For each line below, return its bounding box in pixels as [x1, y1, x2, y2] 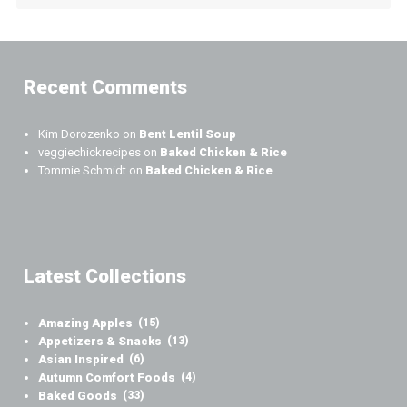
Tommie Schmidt [38, 164, 127, 178]
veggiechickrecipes [38, 145, 142, 160]
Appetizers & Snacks [38, 334, 163, 349]
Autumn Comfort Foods [38, 371, 176, 385]
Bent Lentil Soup [139, 127, 237, 142]
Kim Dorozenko [38, 127, 121, 142]
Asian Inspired [38, 352, 124, 367]
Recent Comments [24, 76, 188, 99]
